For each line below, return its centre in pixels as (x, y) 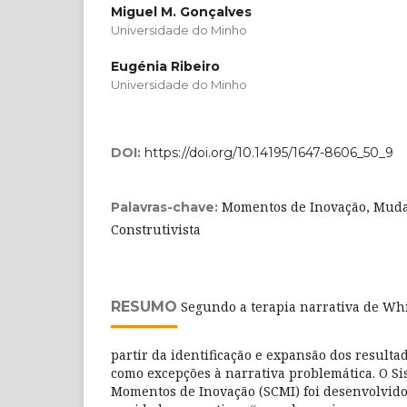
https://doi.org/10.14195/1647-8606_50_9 (269, 152)
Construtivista (156, 229)
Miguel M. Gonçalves (181, 11)
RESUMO (144, 306)
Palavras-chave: (166, 207)
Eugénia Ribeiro (165, 66)
